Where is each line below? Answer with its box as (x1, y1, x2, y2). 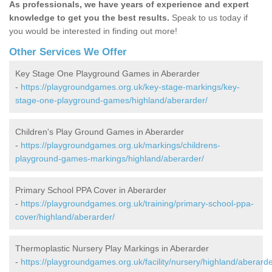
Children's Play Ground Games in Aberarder (15, 127, 184, 137)
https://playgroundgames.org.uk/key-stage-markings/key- (21, 82, 240, 92)
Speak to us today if (169, 13, 248, 23)
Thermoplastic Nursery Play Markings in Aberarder (15, 243, 209, 254)
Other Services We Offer (9, 46, 127, 58)
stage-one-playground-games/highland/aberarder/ (15, 95, 208, 106)
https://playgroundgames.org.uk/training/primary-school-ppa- (21, 199, 254, 209)
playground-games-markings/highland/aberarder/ (15, 154, 204, 164)
